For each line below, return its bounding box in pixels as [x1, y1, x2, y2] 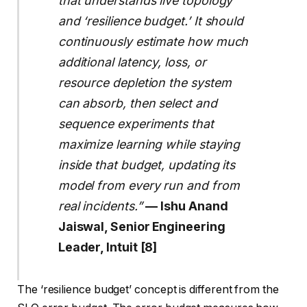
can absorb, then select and [58, 95, 217, 110]
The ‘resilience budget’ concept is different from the [17, 283, 279, 297]
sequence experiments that [58, 116, 214, 131]
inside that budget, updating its [58, 157, 236, 172]
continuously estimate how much [58, 34, 249, 49]
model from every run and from [58, 177, 240, 193]
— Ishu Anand [145, 198, 228, 213]
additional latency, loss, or [58, 54, 206, 69]
